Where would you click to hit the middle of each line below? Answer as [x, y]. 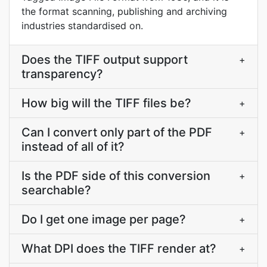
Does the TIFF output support [105, 60]
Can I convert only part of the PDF [117, 132]
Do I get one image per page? [104, 219]
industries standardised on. [82, 26]
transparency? [62, 74]
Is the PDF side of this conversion [116, 176]
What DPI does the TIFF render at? [119, 249]
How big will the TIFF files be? [106, 103]
